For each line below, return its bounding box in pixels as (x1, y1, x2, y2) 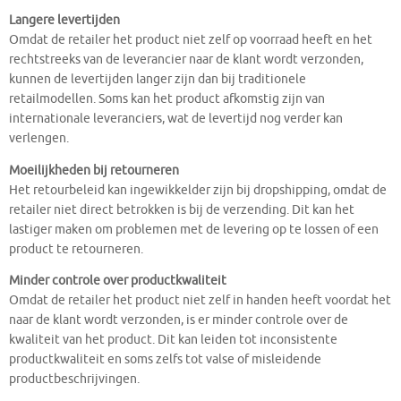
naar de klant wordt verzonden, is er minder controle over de (9, 312, 348, 328)
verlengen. (9, 131, 69, 147)
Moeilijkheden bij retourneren (9, 162, 179, 178)
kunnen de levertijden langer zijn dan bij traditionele (9, 72, 306, 88)
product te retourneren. (9, 241, 143, 257)
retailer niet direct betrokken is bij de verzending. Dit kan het (9, 201, 354, 218)
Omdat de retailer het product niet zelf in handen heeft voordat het (9, 293, 391, 309)
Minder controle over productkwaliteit (9, 273, 226, 289)
